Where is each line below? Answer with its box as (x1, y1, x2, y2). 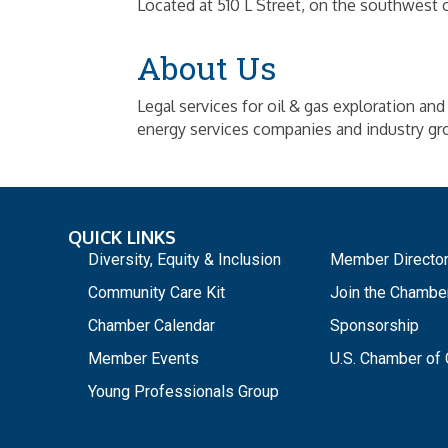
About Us (137, 46, 276, 90)
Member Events (88, 349, 199, 369)
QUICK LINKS (68, 226, 176, 249)
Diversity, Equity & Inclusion (88, 250, 281, 270)
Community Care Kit (88, 283, 225, 303)
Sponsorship (329, 316, 419, 336)
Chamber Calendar (88, 316, 215, 336)
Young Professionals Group (88, 382, 279, 402)
